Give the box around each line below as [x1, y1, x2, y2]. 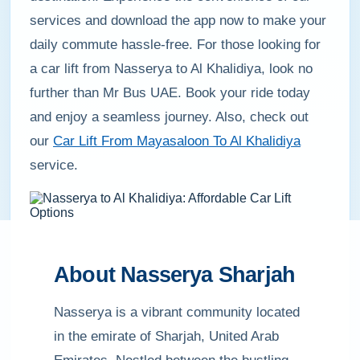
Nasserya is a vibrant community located [54, 305, 300, 320]
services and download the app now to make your [30, 13, 326, 28]
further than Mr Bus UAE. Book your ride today [30, 85, 310, 100]
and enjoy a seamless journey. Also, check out [30, 109, 309, 125]
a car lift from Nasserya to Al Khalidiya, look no [30, 61, 313, 76]
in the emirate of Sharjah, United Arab [54, 329, 279, 344]
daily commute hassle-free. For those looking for [30, 37, 321, 52]
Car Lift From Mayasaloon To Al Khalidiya [53, 133, 301, 149]
